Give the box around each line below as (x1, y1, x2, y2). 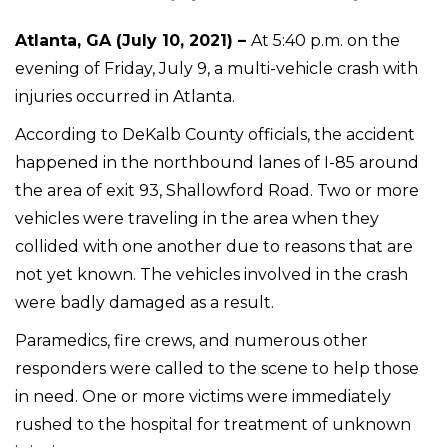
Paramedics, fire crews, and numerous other (15, 330, 368, 350)
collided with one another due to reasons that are (15, 236, 413, 256)
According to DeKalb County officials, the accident (15, 124, 415, 144)
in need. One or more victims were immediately (15, 386, 391, 406)
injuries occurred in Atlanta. (15, 86, 235, 106)
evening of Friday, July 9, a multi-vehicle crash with (15, 58, 418, 78)
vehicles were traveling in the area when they (15, 208, 379, 228)
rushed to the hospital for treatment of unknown (15, 414, 411, 434)
